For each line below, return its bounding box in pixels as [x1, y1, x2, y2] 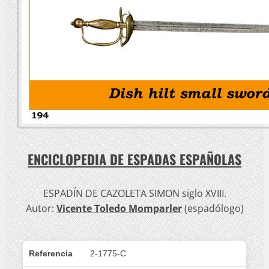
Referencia [29, 248, 73, 258]
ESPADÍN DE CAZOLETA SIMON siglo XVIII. [43, 186, 226, 200]
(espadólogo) [181, 201, 244, 215]
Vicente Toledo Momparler [56, 201, 182, 215]
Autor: [25, 201, 56, 215]
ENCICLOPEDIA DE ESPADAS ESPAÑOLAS [28, 150, 241, 169]
